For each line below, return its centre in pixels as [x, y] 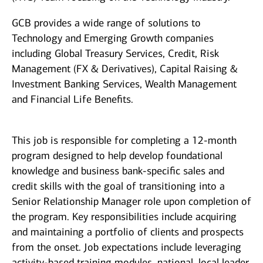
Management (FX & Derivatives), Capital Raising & [125, 69]
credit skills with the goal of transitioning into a [118, 186]
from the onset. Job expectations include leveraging [127, 247]
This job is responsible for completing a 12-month [124, 141]
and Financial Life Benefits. [73, 100]
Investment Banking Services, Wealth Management [124, 84]
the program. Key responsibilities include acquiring [124, 217]
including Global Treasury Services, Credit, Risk [115, 54]
